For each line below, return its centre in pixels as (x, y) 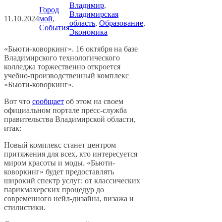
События (54, 28)
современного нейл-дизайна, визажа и (69, 199)
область (82, 23)
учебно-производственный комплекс (66, 76)
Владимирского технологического (62, 58)
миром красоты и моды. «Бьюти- (59, 163)
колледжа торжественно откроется (62, 67)
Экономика (88, 32)
